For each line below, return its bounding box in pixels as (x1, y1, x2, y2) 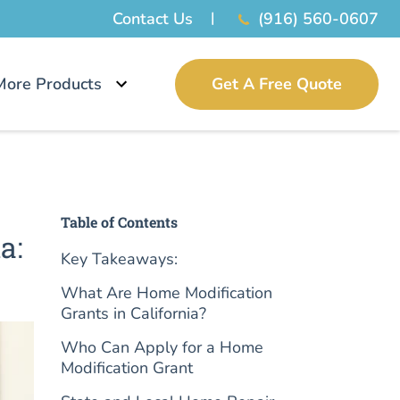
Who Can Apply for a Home (61, 337, 264, 358)
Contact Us (112, 8, 193, 29)
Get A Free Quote (212, 72, 342, 95)
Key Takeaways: (61, 248, 179, 270)
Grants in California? (61, 303, 207, 324)
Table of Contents (61, 212, 179, 231)
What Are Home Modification (61, 282, 273, 304)
